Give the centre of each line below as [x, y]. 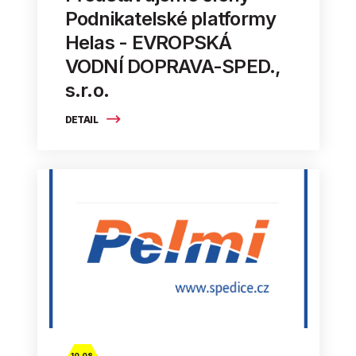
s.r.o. [87, 90]
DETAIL [82, 119]
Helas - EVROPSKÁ [148, 42]
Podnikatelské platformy [170, 18]
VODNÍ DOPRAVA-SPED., [173, 66]
